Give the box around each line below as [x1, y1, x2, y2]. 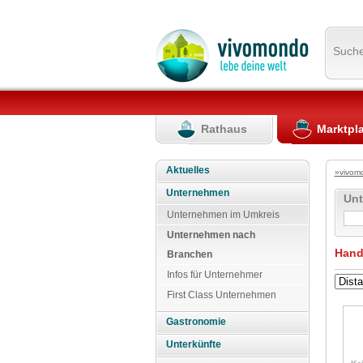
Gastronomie [166, 316, 227, 328]
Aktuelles [166, 164, 211, 176]
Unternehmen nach [167, 228, 255, 241]
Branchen [167, 248, 212, 260]
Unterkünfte [166, 339, 222, 351]
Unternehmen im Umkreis [167, 208, 280, 220]
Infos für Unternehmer [167, 268, 263, 280]
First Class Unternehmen [167, 288, 276, 301]
